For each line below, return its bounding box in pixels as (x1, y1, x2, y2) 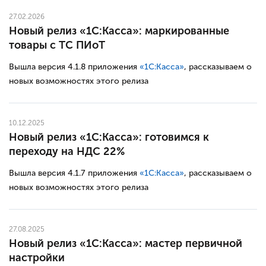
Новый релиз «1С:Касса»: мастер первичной (9, 236, 242, 250)
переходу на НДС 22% (9, 144, 125, 158)
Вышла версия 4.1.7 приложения (9, 167, 140, 178)
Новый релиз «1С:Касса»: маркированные (9, 24, 229, 37)
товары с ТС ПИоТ (9, 38, 105, 52)
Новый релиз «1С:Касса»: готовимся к (9, 130, 209, 144)
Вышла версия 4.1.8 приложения (9, 61, 140, 72)
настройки (9, 251, 65, 264)
